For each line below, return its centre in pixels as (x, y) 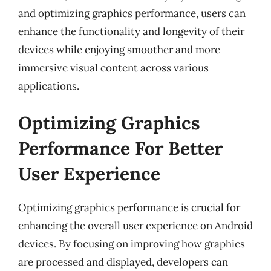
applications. (49, 86)
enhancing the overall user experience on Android (135, 226)
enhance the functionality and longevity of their (131, 31)
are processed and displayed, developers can (123, 262)
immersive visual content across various (113, 67)
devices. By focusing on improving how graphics (132, 244)
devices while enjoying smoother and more (119, 49)
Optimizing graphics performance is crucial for (129, 207)
